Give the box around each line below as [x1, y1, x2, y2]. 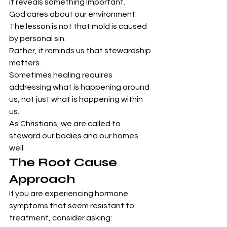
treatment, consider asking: [9, 214, 112, 222]
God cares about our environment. [9, 10, 137, 19]
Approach [9, 172, 75, 187]
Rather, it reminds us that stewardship [9, 47, 153, 55]
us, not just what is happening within [9, 95, 144, 104]
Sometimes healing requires [9, 71, 114, 80]
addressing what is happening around [9, 83, 151, 92]
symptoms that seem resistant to [9, 202, 136, 210]
